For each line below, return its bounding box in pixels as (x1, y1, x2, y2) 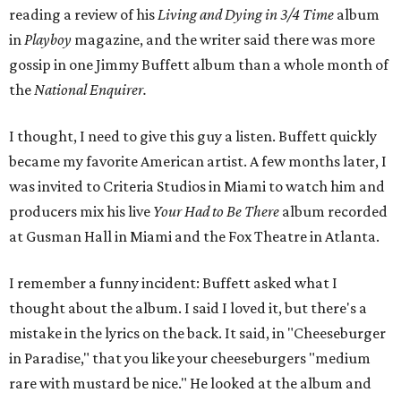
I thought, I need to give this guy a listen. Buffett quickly (9, 127, 377, 145)
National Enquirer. (34, 81, 147, 98)
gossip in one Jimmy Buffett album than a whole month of (9, 55, 388, 73)
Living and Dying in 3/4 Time (158, 5, 337, 23)
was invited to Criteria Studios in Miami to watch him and (9, 177, 385, 195)
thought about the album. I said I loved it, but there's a (9, 299, 367, 317)
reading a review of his (9, 5, 158, 23)
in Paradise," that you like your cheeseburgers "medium (9, 349, 371, 367)
